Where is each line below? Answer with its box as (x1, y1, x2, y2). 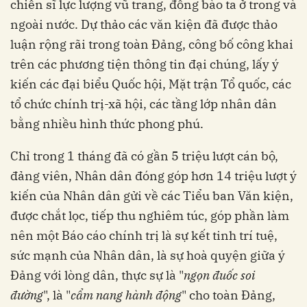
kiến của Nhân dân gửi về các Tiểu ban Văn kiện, (10, 188, 293, 204)
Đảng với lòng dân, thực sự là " (10, 267, 184, 284)
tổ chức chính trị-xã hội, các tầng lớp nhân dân (10, 96, 277, 112)
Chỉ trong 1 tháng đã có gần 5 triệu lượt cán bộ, (10, 148, 278, 164)
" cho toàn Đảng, (182, 287, 275, 304)
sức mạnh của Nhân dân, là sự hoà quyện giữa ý (10, 247, 285, 264)
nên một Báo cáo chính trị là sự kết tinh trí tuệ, (10, 228, 278, 244)
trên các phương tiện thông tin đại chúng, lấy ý (10, 56, 279, 73)
